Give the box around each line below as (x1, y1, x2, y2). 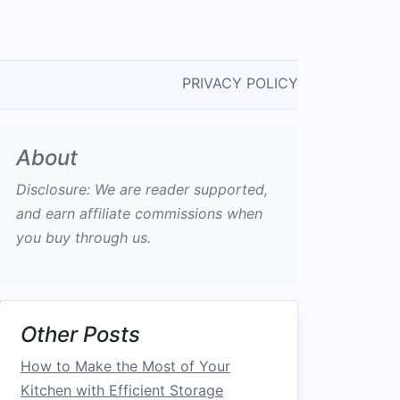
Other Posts (21, 321, 140, 347)
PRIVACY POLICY (182, 74, 298, 92)
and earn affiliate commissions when (16, 204, 262, 222)
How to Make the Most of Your (21, 357, 230, 375)
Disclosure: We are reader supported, (16, 180, 268, 198)
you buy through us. (16, 229, 151, 246)
